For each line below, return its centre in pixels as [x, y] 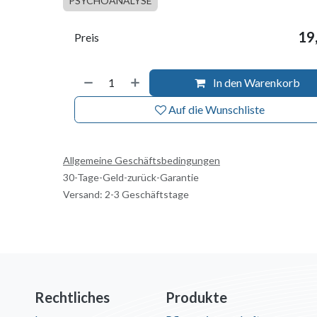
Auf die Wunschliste [217, 109]
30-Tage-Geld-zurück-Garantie [131, 177]
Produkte [196, 297]
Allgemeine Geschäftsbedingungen [141, 160]
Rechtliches [72, 297]
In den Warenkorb [256, 82]
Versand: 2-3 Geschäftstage [126, 194]
